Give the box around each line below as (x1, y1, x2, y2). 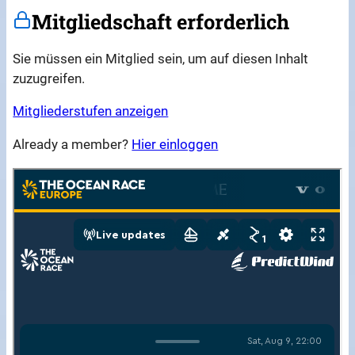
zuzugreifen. (13, 70, 86, 86)
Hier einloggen (132, 136, 219, 153)
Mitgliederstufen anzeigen (13, 103, 169, 120)
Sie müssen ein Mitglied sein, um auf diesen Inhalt (13, 50, 309, 67)
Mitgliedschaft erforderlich (32, 7, 290, 35)
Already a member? (13, 136, 132, 153)
